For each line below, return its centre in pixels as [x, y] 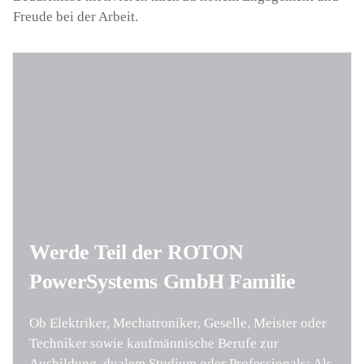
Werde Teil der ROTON [136, 252]
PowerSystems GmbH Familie [162, 281]
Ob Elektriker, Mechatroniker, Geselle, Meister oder [178, 323]
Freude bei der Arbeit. [76, 16]
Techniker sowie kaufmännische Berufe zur [154, 343]
